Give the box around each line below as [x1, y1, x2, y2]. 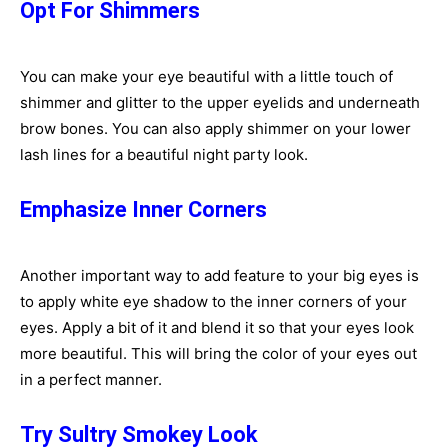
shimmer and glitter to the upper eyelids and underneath [20, 93, 420, 112]
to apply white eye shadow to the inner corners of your [20, 292, 407, 311]
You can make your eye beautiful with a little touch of [20, 67, 393, 86]
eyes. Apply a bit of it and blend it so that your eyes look [20, 318, 414, 337]
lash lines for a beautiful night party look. [20, 145, 308, 164]
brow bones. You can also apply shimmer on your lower [20, 119, 411, 138]
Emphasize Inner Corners [20, 197, 267, 222]
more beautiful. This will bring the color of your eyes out [20, 344, 417, 363]
